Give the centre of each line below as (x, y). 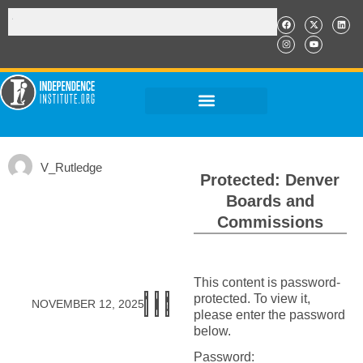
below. (212, 331)
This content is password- (267, 282)
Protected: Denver (270, 180)
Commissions (270, 222)
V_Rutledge (71, 167)
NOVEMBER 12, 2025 (88, 303)
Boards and (270, 201)
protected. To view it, (252, 299)
